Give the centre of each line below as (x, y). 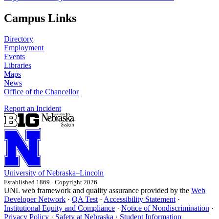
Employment (24, 47)
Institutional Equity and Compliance (59, 208)
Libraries (18, 65)
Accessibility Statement (140, 199)
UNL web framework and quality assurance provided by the (98, 190)
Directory (19, 39)
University (20, 173)
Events (14, 56)
